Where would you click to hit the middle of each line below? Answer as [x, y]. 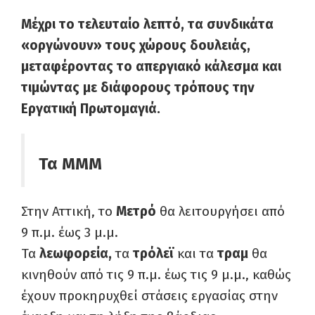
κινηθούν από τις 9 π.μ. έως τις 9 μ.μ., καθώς [156, 275]
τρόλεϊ [153, 254]
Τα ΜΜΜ [70, 164]
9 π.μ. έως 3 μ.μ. [70, 233]
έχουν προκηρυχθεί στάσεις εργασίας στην [149, 296]
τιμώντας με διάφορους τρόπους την [138, 88]
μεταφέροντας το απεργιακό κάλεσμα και [151, 67]
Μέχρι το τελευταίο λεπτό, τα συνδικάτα [147, 25]
